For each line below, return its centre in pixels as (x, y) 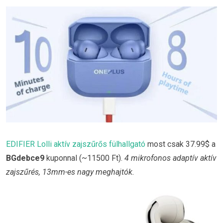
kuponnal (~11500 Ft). (84, 158)
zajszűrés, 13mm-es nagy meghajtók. (70, 172)
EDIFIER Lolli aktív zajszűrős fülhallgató (76, 144)
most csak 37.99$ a (180, 144)
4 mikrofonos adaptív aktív (170, 158)
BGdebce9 (25, 158)
